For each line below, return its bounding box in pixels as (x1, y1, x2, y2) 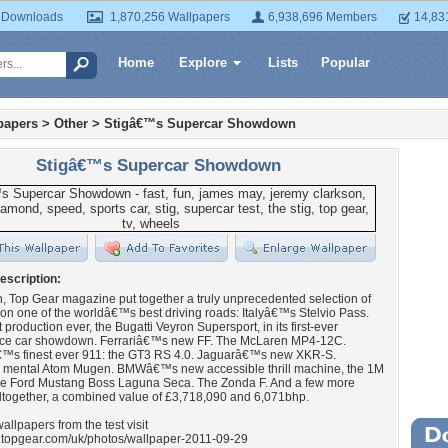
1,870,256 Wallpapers (110, 10, 230, 24)
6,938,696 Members (268, 10, 377, 24)
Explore (179, 55, 227, 70)
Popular (321, 55, 370, 70)
